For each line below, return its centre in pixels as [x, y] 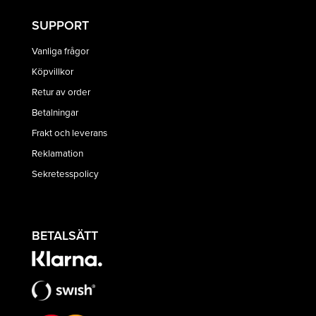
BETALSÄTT [65, 235]
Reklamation [57, 152]
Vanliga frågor [60, 50]
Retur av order [61, 91]
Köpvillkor [53, 71]
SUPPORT [60, 25]
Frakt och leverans [69, 132]
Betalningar [55, 111]
